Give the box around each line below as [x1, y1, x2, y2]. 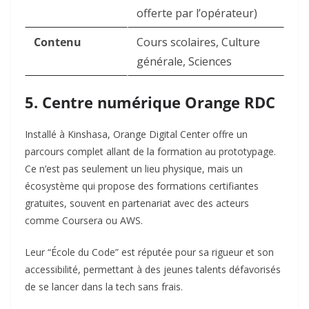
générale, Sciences [137, 54, 232, 70]
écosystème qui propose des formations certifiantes [25, 179, 259, 193]
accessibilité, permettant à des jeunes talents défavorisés [25, 263, 281, 277]
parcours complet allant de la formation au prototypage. [25, 145, 276, 159]
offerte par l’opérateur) [137, 6, 257, 21]
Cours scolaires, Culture [137, 34, 260, 50]
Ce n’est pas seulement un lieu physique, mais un [25, 162, 243, 176]
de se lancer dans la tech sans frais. [25, 280, 183, 294]
